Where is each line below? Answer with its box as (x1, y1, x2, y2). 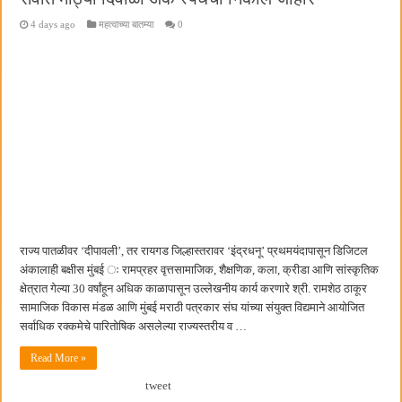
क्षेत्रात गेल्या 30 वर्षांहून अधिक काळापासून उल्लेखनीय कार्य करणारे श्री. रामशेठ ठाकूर (20, 281, 368, 295)
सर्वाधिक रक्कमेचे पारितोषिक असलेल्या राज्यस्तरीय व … (20, 319, 248, 333)
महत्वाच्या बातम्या (99, 19, 154, 31)
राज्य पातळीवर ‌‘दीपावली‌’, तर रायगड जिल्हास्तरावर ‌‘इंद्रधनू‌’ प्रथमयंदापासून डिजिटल (20, 243, 369, 258)
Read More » (31, 351, 87, 364)
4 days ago (31, 19, 76, 31)
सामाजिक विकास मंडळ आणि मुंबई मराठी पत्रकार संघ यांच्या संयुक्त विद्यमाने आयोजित (20, 300, 365, 314)
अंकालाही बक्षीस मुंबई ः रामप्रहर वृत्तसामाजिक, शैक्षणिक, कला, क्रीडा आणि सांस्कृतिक (20, 262, 380, 276)
